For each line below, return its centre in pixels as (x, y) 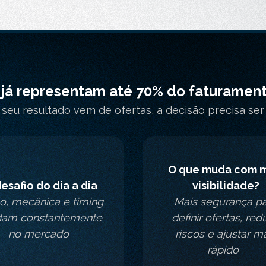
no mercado (40, 234)
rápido (226, 250)
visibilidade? (226, 186)
